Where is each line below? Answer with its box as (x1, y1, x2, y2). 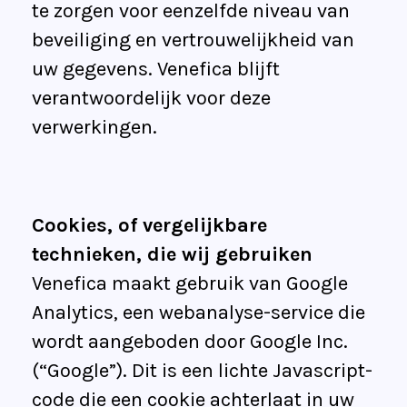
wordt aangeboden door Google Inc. (32, 330, 348, 354)
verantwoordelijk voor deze (32, 86, 271, 111)
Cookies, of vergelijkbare (32, 213, 267, 238)
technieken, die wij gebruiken (32, 243, 313, 267)
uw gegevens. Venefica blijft (32, 57, 280, 82)
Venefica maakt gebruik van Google (32, 272, 348, 296)
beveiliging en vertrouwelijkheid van (32, 28, 354, 53)
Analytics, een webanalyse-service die (32, 301, 365, 325)
